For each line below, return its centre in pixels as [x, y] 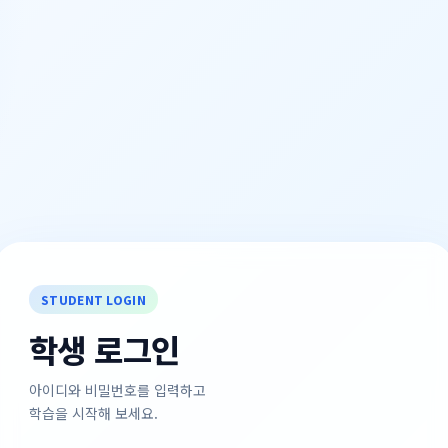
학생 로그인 [104, 348]
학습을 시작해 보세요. [93, 412]
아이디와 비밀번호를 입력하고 [117, 389]
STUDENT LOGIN [93, 299]
